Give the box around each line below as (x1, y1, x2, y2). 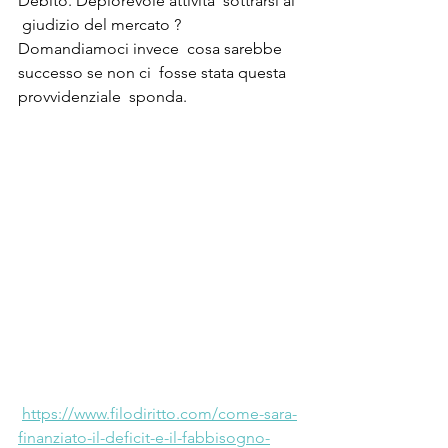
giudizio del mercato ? (18, 15, 189, 34)
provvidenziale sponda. (18, 87, 187, 106)
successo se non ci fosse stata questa (18, 63, 294, 82)
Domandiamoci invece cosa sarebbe (18, 39, 286, 58)
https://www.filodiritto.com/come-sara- (22, 403, 297, 423)
